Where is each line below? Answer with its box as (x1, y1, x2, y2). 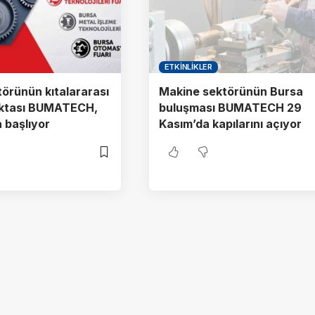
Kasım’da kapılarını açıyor (159, 117, 302, 131)
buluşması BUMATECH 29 (159, 101, 302, 115)
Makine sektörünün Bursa (159, 84, 303, 99)
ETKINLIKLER (164, 62, 212, 72)
